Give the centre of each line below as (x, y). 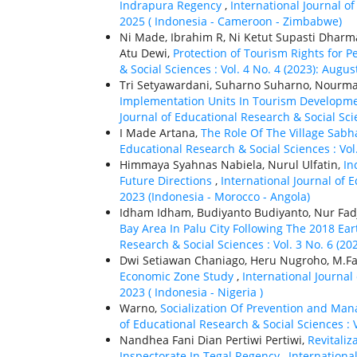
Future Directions (167, 181)
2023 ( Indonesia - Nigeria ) (191, 292)
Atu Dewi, (146, 53)
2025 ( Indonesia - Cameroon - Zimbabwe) (231, 22)
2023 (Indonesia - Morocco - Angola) (215, 197)
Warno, (140, 308)
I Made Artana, (160, 133)
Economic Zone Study (178, 277)
